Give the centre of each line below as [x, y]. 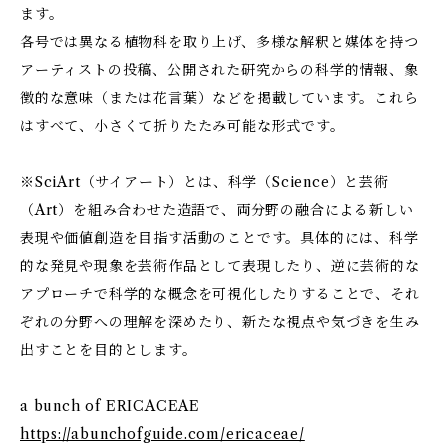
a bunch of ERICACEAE [110, 406]
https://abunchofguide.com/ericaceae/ [162, 434]
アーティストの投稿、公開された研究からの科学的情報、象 [219, 70]
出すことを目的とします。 [108, 350]
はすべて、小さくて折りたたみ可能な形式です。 [182, 126]
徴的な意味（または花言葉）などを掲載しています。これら [219, 98]
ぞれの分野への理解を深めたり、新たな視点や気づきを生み [220, 322]
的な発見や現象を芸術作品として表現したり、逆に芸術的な [220, 266]
